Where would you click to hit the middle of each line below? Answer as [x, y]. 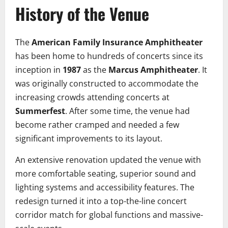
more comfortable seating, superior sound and [106, 174]
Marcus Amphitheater [153, 70]
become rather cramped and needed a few [97, 125]
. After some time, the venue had [127, 111]
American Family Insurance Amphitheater [117, 42]
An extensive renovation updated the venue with [108, 160]
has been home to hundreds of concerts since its [109, 56]
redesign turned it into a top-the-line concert [101, 201]
